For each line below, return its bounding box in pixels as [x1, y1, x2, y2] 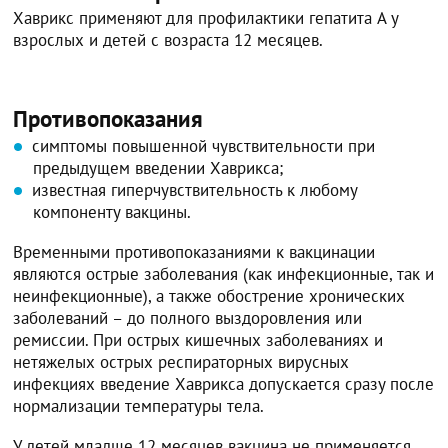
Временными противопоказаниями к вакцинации [13, 240, 376, 263]
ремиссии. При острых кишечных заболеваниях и [13, 328, 384, 351]
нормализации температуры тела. [13, 394, 265, 417]
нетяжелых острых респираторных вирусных [13, 350, 350, 373]
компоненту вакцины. [33, 200, 192, 223]
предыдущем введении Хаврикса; [33, 156, 284, 179]
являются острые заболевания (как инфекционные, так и [13, 262, 435, 285]
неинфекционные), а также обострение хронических [13, 284, 406, 307]
